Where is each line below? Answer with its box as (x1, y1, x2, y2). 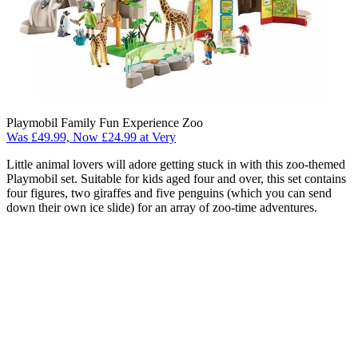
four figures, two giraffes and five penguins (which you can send (6, 185, 332, 200)
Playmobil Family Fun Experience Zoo (6, 115, 203, 129)
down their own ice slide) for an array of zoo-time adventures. (6, 200, 317, 214)
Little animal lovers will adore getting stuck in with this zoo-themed (6, 157, 345, 171)
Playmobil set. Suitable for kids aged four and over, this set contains (6, 171, 346, 185)
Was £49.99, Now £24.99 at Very (6, 129, 176, 144)
